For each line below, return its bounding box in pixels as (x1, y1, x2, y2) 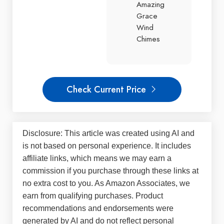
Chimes (136, 33, 160, 44)
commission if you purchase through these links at (22, 166, 198, 175)
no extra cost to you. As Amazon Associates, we (22, 179, 190, 188)
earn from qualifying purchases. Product (22, 191, 163, 200)
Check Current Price (66, 83, 148, 96)
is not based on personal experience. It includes (22, 141, 191, 150)
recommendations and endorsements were (22, 204, 173, 213)
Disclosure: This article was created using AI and (22, 129, 194, 138)
